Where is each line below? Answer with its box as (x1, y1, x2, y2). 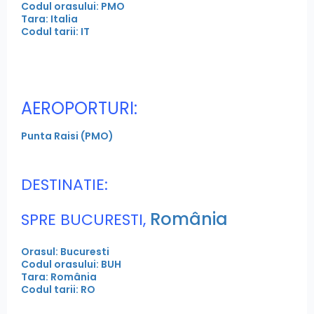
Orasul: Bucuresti (21, 244, 109, 259)
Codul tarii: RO (21, 282, 95, 296)
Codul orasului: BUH (21, 257, 121, 271)
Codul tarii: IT (21, 24, 90, 39)
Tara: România (21, 269, 97, 284)
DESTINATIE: (21, 173, 108, 196)
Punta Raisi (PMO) (21, 128, 114, 143)
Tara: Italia (21, 11, 78, 26)
